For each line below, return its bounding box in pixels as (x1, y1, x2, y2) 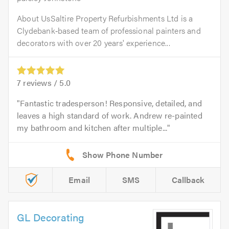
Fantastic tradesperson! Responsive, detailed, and (20, 97, 202, 109)
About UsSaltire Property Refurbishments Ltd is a (17, 12, 193, 24)
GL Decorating (17, 209, 84, 224)
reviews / (21, 76, 60, 88)
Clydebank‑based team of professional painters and (17, 24, 201, 36)
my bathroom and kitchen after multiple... (17, 121, 168, 133)
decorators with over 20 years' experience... (17, 36, 170, 49)
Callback (171, 173, 205, 186)
